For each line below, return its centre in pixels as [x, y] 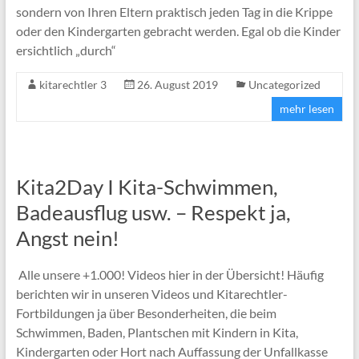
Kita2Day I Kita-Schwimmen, [147, 186]
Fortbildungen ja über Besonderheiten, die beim [146, 313]
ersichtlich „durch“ [66, 50]
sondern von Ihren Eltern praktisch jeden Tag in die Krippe [174, 11]
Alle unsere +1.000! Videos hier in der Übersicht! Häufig [169, 274]
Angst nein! [67, 238]
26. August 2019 [177, 84]
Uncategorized [284, 84]
